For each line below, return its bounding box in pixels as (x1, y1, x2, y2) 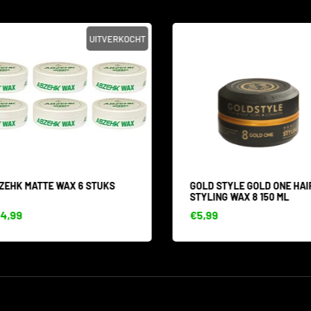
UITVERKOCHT (83, 33, 140, 44)
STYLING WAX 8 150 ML (183, 191, 283, 203)
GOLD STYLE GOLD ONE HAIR (183, 180, 309, 192)
